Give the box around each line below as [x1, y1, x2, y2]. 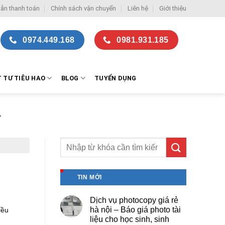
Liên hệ [127, 5, 148, 12]
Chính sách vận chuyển [51, 5, 117, 12]
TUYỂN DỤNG [94, 74, 137, 82]
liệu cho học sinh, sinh [89, 215, 169, 224]
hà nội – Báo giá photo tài [89, 205, 181, 214]
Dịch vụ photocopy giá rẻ [89, 196, 178, 205]
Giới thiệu [159, 5, 186, 12]
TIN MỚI [77, 174, 102, 181]
